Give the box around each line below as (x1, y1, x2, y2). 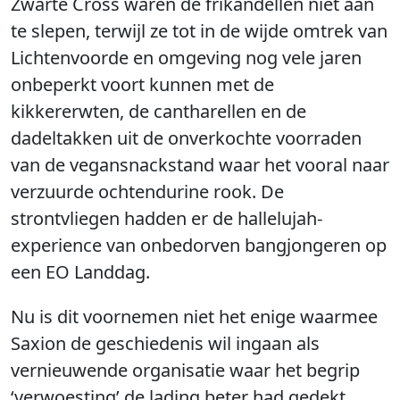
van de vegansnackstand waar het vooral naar (11, 153, 389, 177)
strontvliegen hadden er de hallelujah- (11, 206, 322, 230)
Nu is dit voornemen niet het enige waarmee (11, 304, 378, 329)
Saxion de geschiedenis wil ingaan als (11, 331, 320, 355)
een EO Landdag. (11, 260, 150, 284)
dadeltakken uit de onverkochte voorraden (11, 126, 362, 150)
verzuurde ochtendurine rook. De (11, 179, 284, 204)
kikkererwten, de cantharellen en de (11, 99, 306, 123)
